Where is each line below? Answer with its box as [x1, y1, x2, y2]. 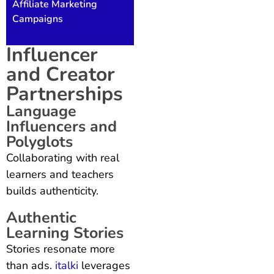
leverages [78, 257, 130, 273]
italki [55, 257, 78, 273]
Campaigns [12, 12, 63, 26]
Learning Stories [6, 222, 124, 243]
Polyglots [6, 131, 73, 152]
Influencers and [6, 116, 117, 137]
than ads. [6, 257, 55, 273]
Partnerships [6, 80, 123, 107]
